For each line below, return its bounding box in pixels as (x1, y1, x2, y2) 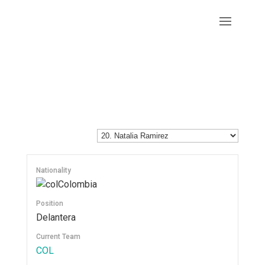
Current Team (35, 232, 80, 241)
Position (35, 199, 63, 208)
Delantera (35, 212, 76, 223)
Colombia (57, 179, 97, 190)
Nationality (35, 166, 71, 174)
